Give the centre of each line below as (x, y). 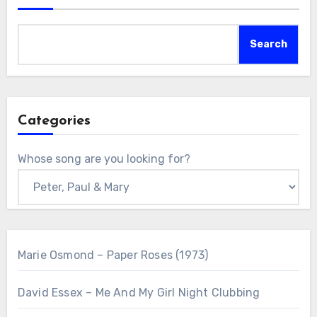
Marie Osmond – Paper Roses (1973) (113, 255)
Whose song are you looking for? (104, 159)
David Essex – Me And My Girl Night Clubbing (139, 293)
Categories (54, 121)
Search (269, 45)
